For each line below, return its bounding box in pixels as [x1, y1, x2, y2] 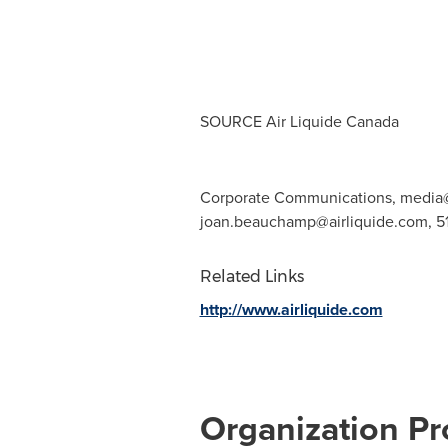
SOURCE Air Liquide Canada [199, 110, 399, 133]
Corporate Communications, [199, 186, 400, 209]
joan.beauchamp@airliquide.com [199, 210, 428, 233]
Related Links [199, 267, 304, 286]
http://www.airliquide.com [199, 298, 383, 321]
